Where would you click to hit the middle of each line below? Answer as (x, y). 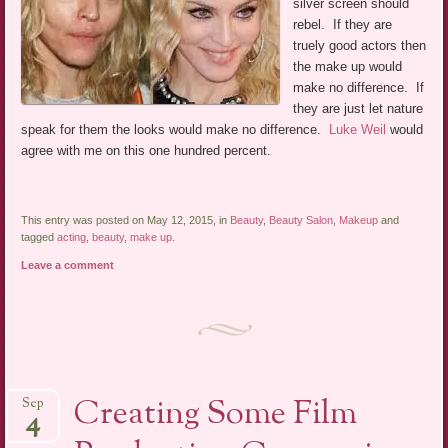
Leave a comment (68, 264)
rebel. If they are (343, 24)
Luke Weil (358, 129)
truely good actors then (360, 45)
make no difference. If (359, 87)
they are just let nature (358, 108)
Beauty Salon (301, 219)
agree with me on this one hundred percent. (146, 150)
